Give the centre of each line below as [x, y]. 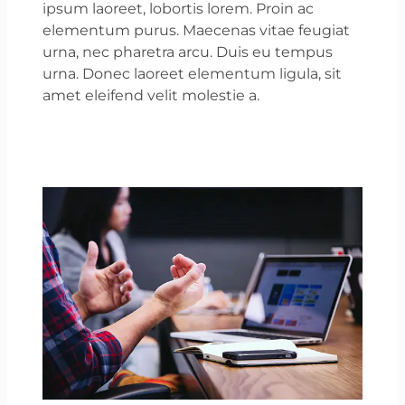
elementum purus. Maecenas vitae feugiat [197, 30]
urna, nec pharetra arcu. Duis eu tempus [188, 52]
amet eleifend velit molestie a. [151, 95]
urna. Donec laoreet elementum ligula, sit [193, 73]
